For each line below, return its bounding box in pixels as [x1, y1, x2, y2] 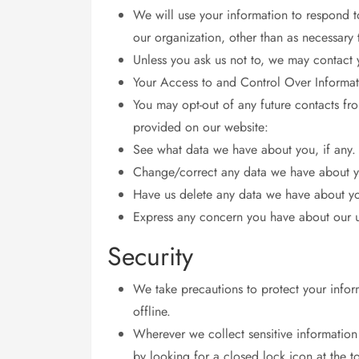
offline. [133, 302, 171, 321]
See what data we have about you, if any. [133, 140, 356, 159]
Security [107, 238, 193, 275]
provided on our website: [133, 118, 268, 136]
